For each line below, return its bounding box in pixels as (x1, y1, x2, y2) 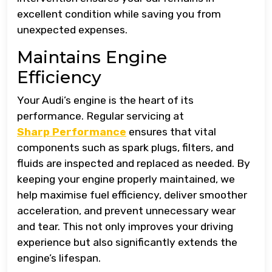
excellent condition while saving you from (17, 8, 221, 21)
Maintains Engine (17, 47, 167, 68)
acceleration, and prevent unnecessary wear (17, 205, 236, 217)
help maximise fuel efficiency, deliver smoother (17, 189, 247, 202)
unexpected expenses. (17, 24, 127, 36)
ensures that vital (126, 126, 216, 138)
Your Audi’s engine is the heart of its (17, 94, 194, 107)
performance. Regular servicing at (17, 110, 184, 123)
